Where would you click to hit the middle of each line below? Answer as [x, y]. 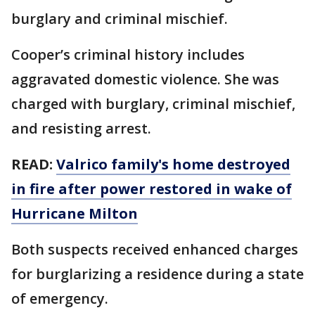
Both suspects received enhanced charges [155, 249]
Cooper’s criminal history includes [128, 54]
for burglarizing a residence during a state [157, 274]
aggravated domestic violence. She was [145, 79]
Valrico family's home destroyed [173, 164]
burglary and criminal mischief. [120, 18]
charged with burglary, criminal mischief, [153, 103]
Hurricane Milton [75, 213]
